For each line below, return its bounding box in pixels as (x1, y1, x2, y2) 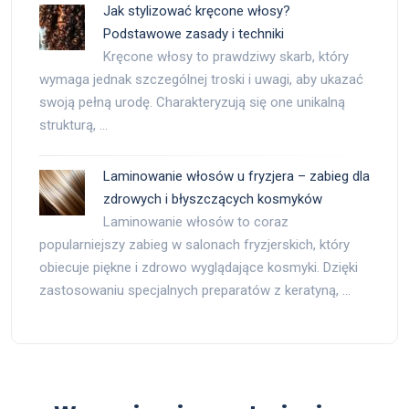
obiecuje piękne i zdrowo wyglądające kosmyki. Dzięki (39, 259, 358, 276)
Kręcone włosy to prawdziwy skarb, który (103, 48, 349, 65)
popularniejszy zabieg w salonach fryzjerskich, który (39, 236, 350, 253)
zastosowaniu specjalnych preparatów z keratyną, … (39, 282, 351, 299)
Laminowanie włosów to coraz (103, 214, 288, 230)
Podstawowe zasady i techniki (103, 26, 284, 42)
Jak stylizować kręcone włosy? (103, 3, 290, 19)
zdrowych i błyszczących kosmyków (103, 191, 322, 207)
